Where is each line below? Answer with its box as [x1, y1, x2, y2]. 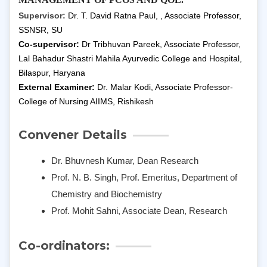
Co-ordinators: [18, 238, 110, 253]
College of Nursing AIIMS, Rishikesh [18, 97, 154, 106]
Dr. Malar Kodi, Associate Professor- [97, 82, 233, 92]
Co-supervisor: [18, 39, 82, 49]
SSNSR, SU [18, 25, 63, 35]
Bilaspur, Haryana [18, 68, 85, 77]
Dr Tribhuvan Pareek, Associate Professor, [82, 39, 241, 49]
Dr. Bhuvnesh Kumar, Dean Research [51, 156, 198, 166]
